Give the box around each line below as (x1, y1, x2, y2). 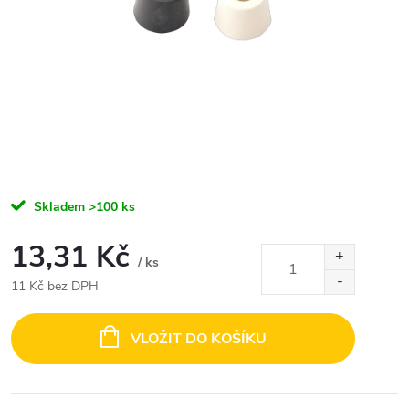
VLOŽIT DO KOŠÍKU (130, 329, 267, 349)
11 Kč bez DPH (11, 278, 99, 295)
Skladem (30, 198, 85, 215)
